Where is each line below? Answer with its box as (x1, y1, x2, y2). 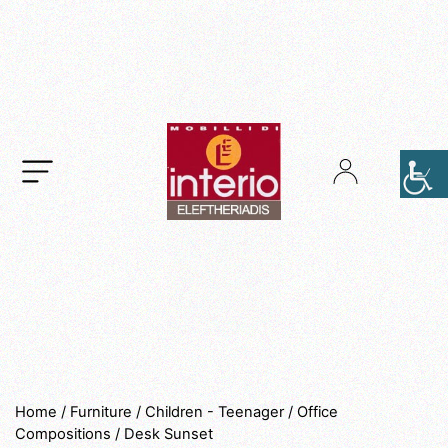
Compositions (15, 424, 111, 443)
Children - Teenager (145, 402, 284, 421)
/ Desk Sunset (111, 424, 213, 443)
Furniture (70, 402, 132, 421)
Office (297, 402, 338, 421)
